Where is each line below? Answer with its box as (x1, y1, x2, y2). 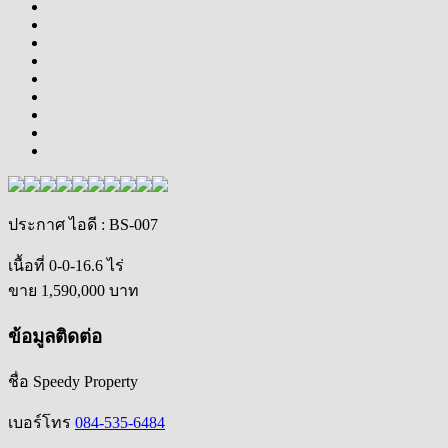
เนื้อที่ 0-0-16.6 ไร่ (8, 256, 124, 274)
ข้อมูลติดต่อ (8, 325, 102, 347)
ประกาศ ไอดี (8, 215, 97, 233)
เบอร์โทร (8, 414, 71, 432)
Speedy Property (29, 373, 138, 391)
